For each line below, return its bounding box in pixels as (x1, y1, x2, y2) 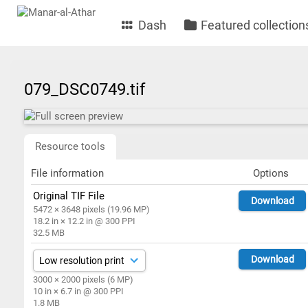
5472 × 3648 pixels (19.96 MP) (33, 204, 151, 214)
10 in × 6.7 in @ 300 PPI (33, 286, 124, 296)
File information (31, 167, 104, 179)
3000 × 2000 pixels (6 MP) (33, 274, 134, 285)
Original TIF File (33, 190, 105, 202)
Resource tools (35, 140, 105, 153)
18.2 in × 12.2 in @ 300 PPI (33, 216, 136, 226)
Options (252, 167, 289, 179)
